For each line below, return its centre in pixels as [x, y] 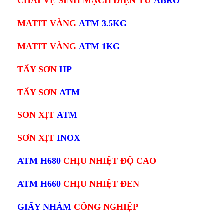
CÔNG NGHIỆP [106, 207]
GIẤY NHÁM [46, 207]
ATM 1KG [99, 47]
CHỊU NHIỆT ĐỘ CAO [109, 161]
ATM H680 [39, 161]
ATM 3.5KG [103, 24]
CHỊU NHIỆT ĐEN [101, 184]
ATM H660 [40, 184]
